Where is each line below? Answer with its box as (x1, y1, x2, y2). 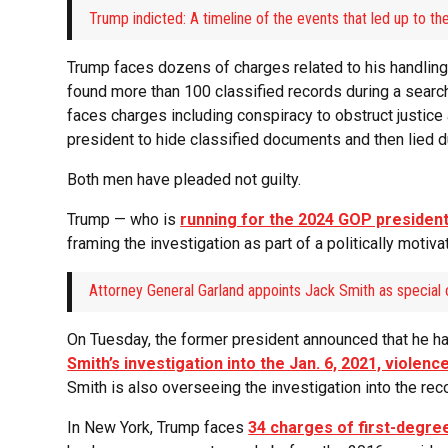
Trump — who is (67, 210, 181, 230)
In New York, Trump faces (67, 418, 249, 438)
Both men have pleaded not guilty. (67, 170, 302, 190)
